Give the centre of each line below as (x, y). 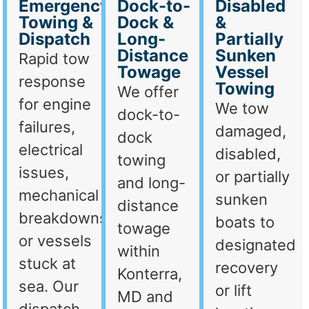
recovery (247, 268)
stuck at (47, 264)
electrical (51, 150)
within (138, 251)
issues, (44, 173)
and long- (151, 183)
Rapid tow (54, 59)
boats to (245, 222)
